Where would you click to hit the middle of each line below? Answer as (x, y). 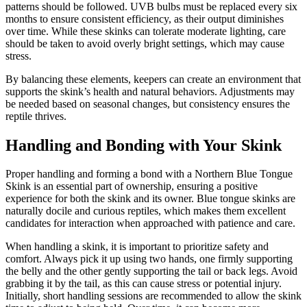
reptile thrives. (36, 116)
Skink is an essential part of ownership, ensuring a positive (132, 186)
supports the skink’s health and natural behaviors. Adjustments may (150, 91)
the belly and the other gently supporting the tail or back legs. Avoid (151, 271)
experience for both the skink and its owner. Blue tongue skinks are (150, 199)
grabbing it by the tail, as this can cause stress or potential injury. (144, 284)
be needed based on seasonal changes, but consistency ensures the (148, 103)
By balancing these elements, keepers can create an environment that (153, 79)
